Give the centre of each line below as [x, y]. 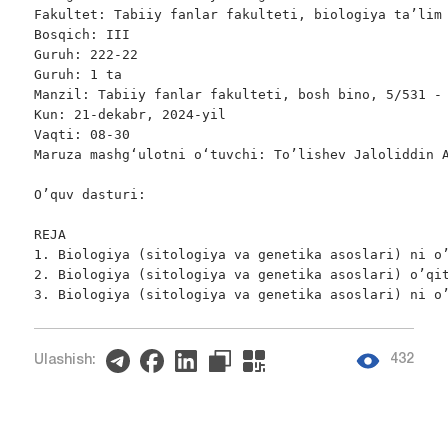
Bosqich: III [81, 35]
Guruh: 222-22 [85, 55]
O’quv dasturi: [89, 195]
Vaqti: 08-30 [81, 135]
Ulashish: [64, 360]
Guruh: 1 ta [77, 75]
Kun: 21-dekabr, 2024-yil [129, 115]
